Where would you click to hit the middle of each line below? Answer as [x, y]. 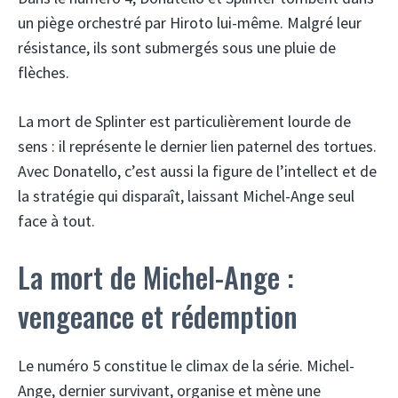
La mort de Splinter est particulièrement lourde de [184, 121]
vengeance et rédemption [158, 315]
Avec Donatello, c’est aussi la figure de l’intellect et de [197, 171]
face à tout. [56, 220]
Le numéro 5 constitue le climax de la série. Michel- [186, 365]
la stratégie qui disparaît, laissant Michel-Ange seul [186, 195]
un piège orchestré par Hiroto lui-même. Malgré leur [190, 22]
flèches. [44, 72]
